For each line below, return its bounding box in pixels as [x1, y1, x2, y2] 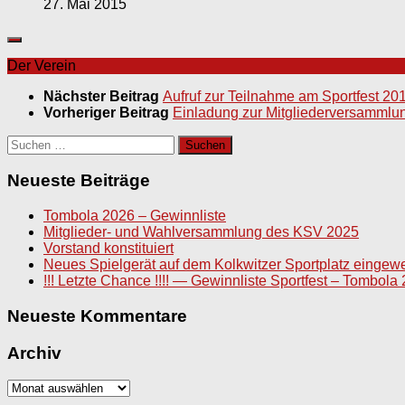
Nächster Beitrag [43, 88, 163, 104]
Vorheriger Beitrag [43, 104, 173, 120]
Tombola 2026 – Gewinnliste [43, 208, 226, 224]
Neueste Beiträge [7, 171, 150, 191]
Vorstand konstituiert [43, 240, 174, 257]
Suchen [6, 134, 56, 150]
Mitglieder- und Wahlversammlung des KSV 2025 [43, 224, 359, 240]
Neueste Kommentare [7, 306, 187, 325]
